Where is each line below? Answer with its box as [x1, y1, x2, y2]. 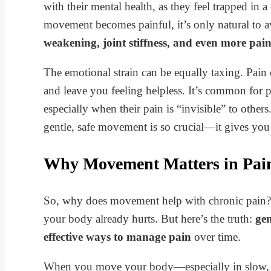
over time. [191, 230, 241, 243]
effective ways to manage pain [44, 230, 191, 243]
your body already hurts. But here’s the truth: [44, 212, 255, 225]
